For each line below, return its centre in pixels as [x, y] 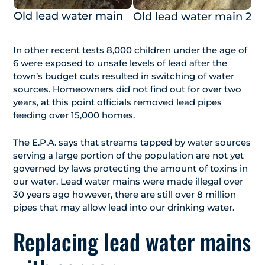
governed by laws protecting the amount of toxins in [130, 169]
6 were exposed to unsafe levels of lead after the [120, 63]
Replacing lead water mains [132, 242]
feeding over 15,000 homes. [74, 115]
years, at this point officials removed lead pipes [117, 102]
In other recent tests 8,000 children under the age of [130, 50]
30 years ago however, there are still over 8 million [125, 195]
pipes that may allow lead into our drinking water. [124, 208]
